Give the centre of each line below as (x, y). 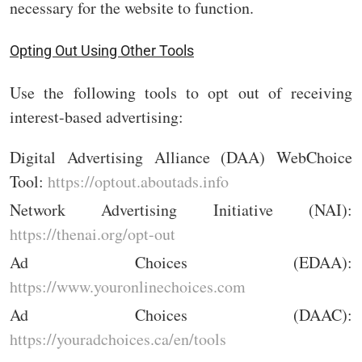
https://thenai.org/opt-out (93, 234)
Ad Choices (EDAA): (181, 263)
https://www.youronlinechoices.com (128, 287)
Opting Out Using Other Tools (102, 51)
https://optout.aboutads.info (138, 182)
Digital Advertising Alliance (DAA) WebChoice (181, 158)
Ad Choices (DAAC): (181, 315)
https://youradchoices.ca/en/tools (118, 339)
